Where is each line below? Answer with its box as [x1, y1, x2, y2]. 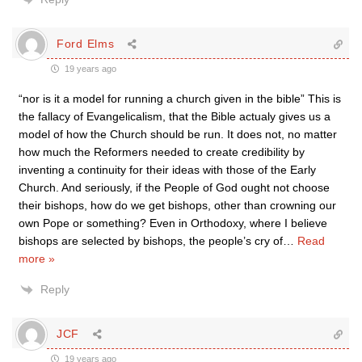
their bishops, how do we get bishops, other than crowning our [19, 198, 336, 212]
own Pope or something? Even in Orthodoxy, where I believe [19, 216, 327, 229]
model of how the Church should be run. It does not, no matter [19, 127, 337, 141]
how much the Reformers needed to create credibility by [19, 145, 305, 158]
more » [19, 251, 55, 265]
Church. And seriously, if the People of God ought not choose [19, 180, 330, 194]
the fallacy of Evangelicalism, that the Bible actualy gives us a [19, 109, 330, 123]
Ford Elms [57, 37, 115, 51]
